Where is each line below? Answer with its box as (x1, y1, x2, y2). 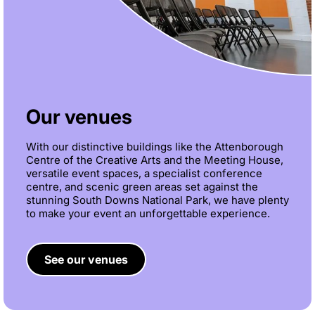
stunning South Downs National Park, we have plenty (26, 193, 289, 207)
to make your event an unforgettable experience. (26, 207, 270, 221)
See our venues (44, 252, 128, 266)
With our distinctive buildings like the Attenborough (26, 140, 283, 154)
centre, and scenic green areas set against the (26, 180, 258, 194)
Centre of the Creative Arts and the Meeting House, (26, 153, 283, 167)
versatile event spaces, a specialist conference (26, 167, 262, 181)
